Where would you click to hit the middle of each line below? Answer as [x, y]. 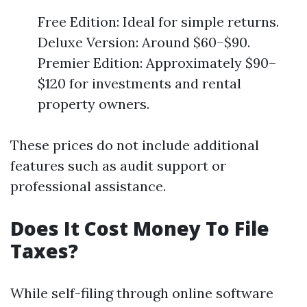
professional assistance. [88, 186]
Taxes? [44, 251]
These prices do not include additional [135, 145]
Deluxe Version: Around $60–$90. [144, 42]
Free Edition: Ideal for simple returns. [158, 22]
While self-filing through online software [142, 293]
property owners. [94, 104]
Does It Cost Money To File [140, 228]
